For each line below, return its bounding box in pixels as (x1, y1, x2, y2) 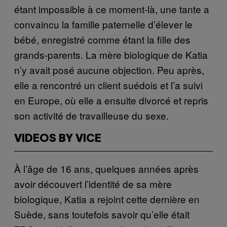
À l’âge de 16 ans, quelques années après (14, 161, 199, 175)
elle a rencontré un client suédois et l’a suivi (14, 78, 203, 92)
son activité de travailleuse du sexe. (14, 108, 171, 122)
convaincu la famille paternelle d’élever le (14, 17, 193, 31)
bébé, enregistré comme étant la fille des (14, 32, 191, 46)
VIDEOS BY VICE (14, 133, 101, 144)
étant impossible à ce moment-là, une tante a (14, 2, 209, 16)
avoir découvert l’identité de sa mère (14, 176, 172, 191)
